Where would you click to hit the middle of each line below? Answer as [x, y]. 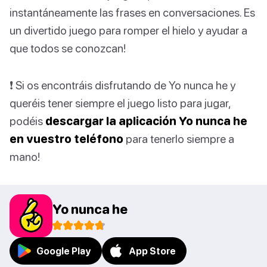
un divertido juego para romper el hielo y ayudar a [128, 30]
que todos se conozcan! [68, 48]
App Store [152, 251]
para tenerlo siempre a [179, 139]
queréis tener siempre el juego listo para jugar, [120, 103]
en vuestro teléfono [66, 139]
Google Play [64, 251]
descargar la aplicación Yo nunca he [146, 121]
